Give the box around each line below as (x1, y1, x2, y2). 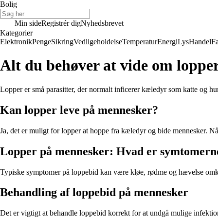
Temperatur (122, 37, 157, 46)
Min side (15, 19, 41, 27)
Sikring (51, 37, 73, 46)
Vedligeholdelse (73, 37, 122, 46)
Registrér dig (41, 19, 81, 27)
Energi (157, 37, 178, 46)
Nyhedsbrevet (81, 19, 124, 27)
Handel (189, 37, 211, 46)
